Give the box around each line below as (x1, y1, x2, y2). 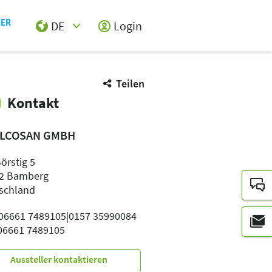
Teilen (116, 76, 144, 90)
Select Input (25, 37, 87, 52)
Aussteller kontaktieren (10, 253, 108, 265)
